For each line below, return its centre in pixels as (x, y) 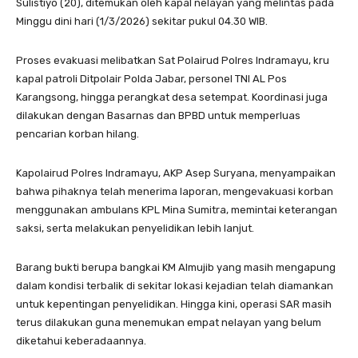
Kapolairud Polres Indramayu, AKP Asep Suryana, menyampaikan (176, 173)
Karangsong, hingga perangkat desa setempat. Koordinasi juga (172, 97)
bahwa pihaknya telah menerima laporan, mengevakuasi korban (175, 191)
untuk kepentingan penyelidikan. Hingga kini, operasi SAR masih (174, 304)
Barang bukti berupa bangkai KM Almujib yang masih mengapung (176, 267)
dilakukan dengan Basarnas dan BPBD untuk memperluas (158, 115)
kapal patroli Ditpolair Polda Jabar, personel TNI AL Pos (151, 79)
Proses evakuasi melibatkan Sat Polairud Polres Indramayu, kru (173, 60)
